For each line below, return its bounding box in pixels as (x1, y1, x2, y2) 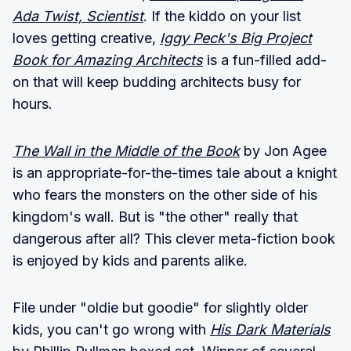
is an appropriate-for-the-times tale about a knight (13, 164, 337, 181)
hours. (13, 95, 52, 112)
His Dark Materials (210, 320, 331, 338)
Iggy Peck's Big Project (160, 29, 312, 46)
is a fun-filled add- (203, 51, 327, 68)
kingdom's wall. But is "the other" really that (13, 208, 298, 225)
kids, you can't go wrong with (13, 320, 210, 338)
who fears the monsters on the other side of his (13, 186, 317, 203)
